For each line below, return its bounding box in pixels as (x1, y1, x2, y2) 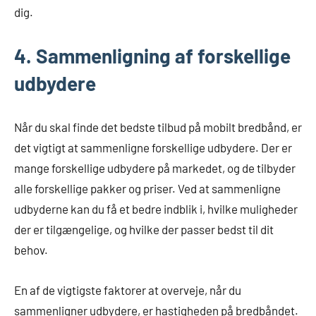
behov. (14, 242, 48, 257)
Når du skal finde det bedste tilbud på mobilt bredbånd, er (14, 119, 302, 134)
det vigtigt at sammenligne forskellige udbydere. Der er (14, 140, 292, 154)
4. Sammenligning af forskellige (14, 43, 291, 68)
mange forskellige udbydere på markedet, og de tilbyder (14, 160, 296, 175)
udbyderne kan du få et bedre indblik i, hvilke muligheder (14, 201, 298, 216)
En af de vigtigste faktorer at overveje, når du (14, 282, 241, 297)
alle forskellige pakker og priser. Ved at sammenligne (14, 181, 281, 195)
